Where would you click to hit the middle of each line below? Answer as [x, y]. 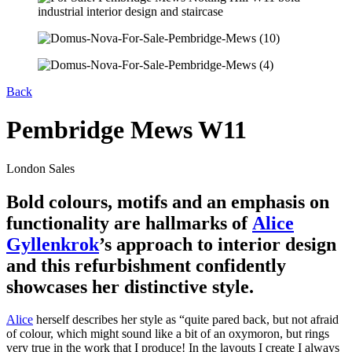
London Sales [40, 168]
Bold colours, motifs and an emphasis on [168, 202]
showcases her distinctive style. [132, 286]
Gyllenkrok [53, 244]
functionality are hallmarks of [129, 223]
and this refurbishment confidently [146, 265]
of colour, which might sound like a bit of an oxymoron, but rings [168, 334]
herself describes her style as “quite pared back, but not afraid [186, 320]
